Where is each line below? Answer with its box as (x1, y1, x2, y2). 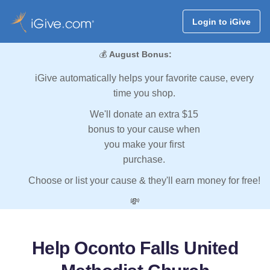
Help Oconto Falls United (31, 238, 239, 259)
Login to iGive (192, 16, 251, 27)
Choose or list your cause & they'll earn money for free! (28, 175, 260, 186)
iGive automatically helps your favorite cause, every (34, 73, 254, 84)
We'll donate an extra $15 (90, 109, 198, 120)
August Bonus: (108, 49, 172, 60)
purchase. (123, 154, 165, 165)
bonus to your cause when (88, 124, 200, 135)
